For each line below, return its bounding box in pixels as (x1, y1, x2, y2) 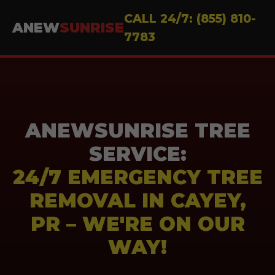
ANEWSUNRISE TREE (25, 118, 250, 142)
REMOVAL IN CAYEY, (29, 188, 246, 212)
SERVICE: (88, 142, 187, 166)
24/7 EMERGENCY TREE (12, 165, 263, 189)
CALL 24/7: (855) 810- (124, 11, 256, 26)
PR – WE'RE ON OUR (30, 212, 245, 236)
